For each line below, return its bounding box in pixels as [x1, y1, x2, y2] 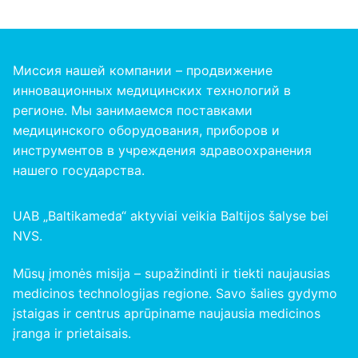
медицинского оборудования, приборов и [13, 121, 280, 138]
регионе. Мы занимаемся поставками [13, 101, 253, 118]
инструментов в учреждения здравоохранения [13, 141, 312, 158]
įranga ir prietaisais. [13, 325, 131, 342]
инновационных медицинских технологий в [13, 82, 291, 98]
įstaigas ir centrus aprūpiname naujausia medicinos [13, 305, 320, 322]
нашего [13, 161, 62, 178]
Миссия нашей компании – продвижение [13, 62, 272, 78]
